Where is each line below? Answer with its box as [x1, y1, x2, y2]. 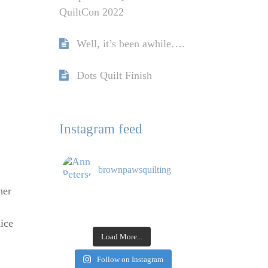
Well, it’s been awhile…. [76, 38, 185, 50]
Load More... [101, 232, 142, 242]
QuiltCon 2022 [59, 6, 124, 19]
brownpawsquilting [98, 165, 171, 175]
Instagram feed [59, 121, 142, 137]
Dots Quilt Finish [76, 69, 152, 82]
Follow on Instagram [97, 255, 164, 264]
